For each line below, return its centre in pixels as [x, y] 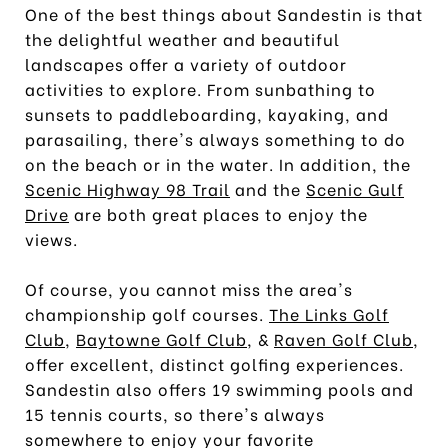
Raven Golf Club [343, 338]
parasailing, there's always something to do [215, 138]
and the [268, 188]
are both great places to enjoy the [218, 213]
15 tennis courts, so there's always [175, 413]
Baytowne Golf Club [161, 338]
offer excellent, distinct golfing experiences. [214, 363]
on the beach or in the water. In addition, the [218, 163]
